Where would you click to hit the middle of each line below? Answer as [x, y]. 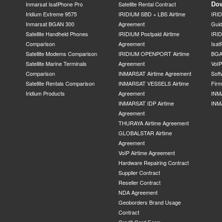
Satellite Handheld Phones [57, 34]
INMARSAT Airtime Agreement [155, 74]
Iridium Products [46, 93]
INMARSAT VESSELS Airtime [153, 83]
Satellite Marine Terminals [56, 64]
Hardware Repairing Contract [153, 163]
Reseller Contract [139, 183]
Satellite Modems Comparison [62, 54]
